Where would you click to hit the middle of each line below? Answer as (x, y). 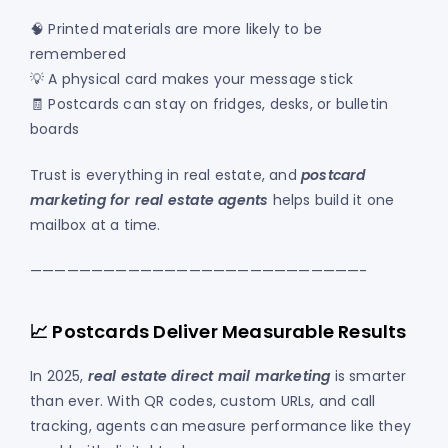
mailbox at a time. (95, 225)
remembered (78, 54)
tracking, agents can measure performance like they (221, 426)
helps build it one (331, 200)
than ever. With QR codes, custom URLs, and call (203, 401)
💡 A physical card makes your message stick (192, 79)
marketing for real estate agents (149, 200)
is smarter (368, 376)
